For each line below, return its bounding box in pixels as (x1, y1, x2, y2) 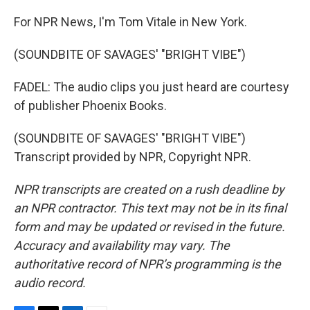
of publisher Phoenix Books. (14, 98, 167, 113)
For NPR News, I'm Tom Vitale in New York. (14, 15, 247, 29)
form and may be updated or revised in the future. (14, 219, 285, 234)
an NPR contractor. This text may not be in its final (14, 201, 286, 215)
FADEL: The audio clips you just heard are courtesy (14, 80, 289, 94)
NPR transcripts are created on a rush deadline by (14, 182, 284, 197)
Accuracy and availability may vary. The (14, 238, 230, 253)
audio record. (14, 275, 86, 290)
